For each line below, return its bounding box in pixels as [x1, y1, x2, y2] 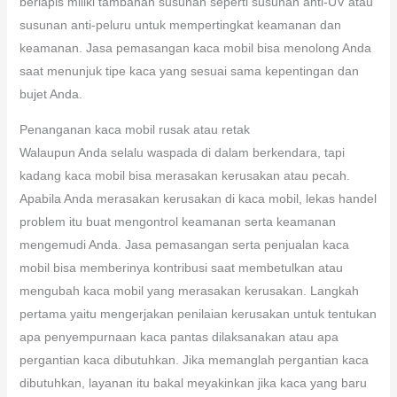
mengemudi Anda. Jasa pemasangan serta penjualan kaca [19, 237, 349, 252]
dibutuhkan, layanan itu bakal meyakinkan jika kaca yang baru [19, 375, 367, 390]
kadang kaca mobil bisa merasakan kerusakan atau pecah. [19, 167, 350, 183]
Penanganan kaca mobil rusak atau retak [19, 121, 250, 136]
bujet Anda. [19, 86, 82, 101]
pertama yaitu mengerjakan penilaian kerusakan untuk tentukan [19, 306, 377, 321]
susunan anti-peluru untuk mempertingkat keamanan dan [19, 17, 341, 32]
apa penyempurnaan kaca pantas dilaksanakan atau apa [19, 329, 339, 344]
